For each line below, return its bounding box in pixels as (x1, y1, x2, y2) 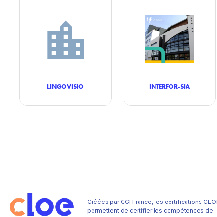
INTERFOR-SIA (149, 82, 190, 90)
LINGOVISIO (47, 82, 84, 90)
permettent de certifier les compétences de (87, 207, 213, 214)
